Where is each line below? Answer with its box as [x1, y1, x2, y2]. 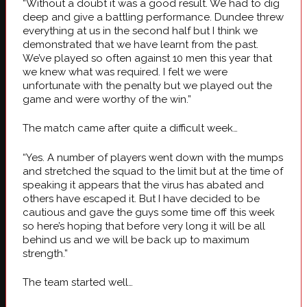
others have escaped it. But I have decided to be [23, 192, 260, 205]
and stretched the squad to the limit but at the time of [23, 164, 283, 177]
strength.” [23, 247, 68, 260]
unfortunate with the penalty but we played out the [23, 79, 272, 92]
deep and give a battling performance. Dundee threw [23, 10, 284, 23]
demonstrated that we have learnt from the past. [23, 38, 258, 51]
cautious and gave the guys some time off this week [23, 206, 275, 219]
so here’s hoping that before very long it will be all [23, 219, 265, 232]
